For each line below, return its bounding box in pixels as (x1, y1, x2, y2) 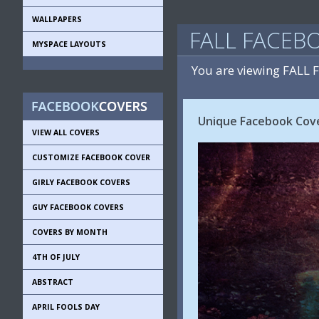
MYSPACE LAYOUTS (32, 39, 106, 49)
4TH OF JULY (32, 252, 80, 262)
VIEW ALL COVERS (32, 127, 100, 137)
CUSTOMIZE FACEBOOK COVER (32, 152, 150, 162)
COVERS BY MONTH (32, 227, 108, 237)
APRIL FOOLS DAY (32, 302, 100, 312)
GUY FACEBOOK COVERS (32, 202, 124, 212)
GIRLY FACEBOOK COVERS (32, 177, 130, 187)
